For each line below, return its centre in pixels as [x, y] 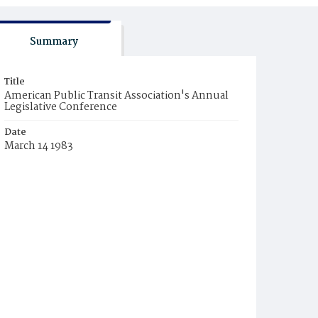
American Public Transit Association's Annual [116, 96]
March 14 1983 [39, 146]
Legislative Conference [61, 107]
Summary [54, 42]
